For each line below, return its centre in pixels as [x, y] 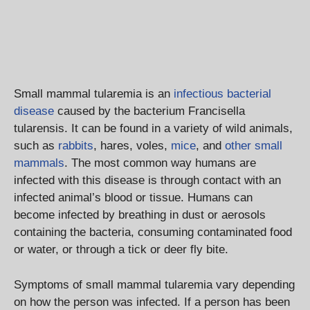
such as [36, 146]
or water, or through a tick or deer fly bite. [121, 250]
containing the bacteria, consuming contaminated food [153, 232]
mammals [39, 163]
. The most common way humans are [160, 163]
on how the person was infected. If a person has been [152, 302]
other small [254, 146]
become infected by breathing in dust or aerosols [140, 215]
